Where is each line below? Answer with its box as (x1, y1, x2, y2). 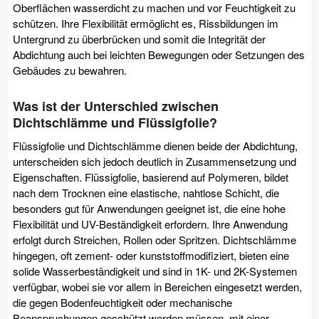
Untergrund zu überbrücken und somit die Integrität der (13, 31, 266, 46)
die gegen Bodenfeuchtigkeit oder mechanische (13, 294, 232, 310)
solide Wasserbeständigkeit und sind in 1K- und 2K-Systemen (13, 263, 297, 278)
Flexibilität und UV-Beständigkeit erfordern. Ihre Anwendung (13, 216, 288, 231)
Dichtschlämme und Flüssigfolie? (13, 113, 217, 132)
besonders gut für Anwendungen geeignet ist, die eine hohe (13, 200, 286, 216)
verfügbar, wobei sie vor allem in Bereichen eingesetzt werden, (13, 278, 302, 294)
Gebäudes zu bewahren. (13, 62, 127, 78)
